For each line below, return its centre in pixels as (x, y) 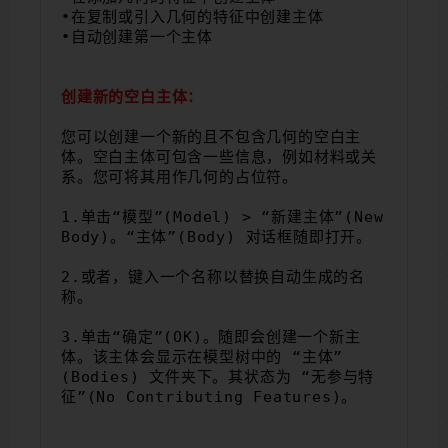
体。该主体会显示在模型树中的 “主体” (202, 356)
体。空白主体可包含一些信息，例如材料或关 (219, 156)
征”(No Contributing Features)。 (209, 396)
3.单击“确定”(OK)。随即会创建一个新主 (211, 336)
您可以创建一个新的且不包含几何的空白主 (211, 136)
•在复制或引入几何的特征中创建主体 (192, 16)
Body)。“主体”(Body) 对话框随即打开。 (216, 236)
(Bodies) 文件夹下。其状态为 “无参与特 (218, 376)
